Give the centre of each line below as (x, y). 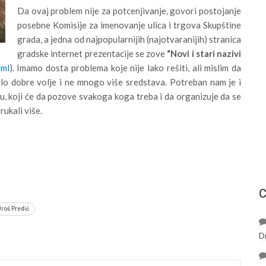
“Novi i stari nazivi (204, 53)
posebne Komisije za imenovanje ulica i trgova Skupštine (129, 25)
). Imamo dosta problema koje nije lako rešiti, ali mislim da (125, 67)
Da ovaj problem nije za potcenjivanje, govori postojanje (129, 10)
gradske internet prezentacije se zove (92, 53)
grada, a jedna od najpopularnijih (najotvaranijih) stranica (129, 39)
